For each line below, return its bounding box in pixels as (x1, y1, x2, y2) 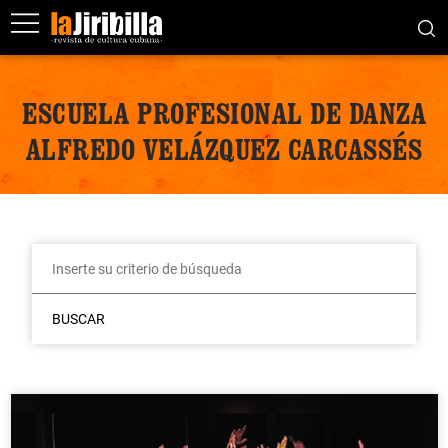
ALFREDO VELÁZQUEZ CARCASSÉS (25, 131, 423, 167)
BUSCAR (51, 311, 105, 327)
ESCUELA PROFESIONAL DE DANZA (22, 95, 426, 131)
